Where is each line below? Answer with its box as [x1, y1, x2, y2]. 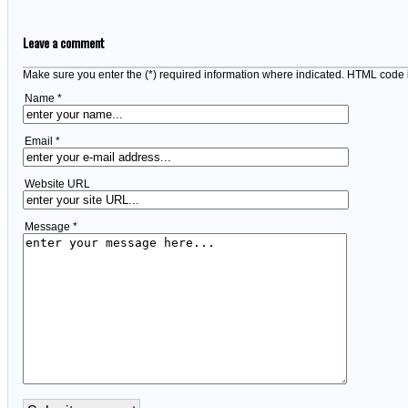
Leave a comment [23, 33, 105, 53]
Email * [25, 135, 60, 148]
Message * [25, 220, 77, 234]
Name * [25, 92, 62, 106]
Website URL [25, 178, 90, 191]
